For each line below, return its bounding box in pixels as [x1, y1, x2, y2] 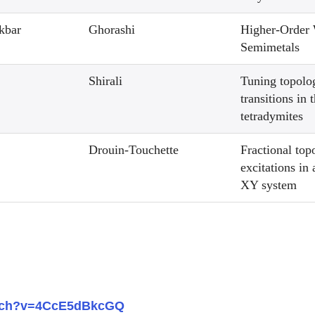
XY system [240, 178, 297, 192]
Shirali [89, 74, 123, 88]
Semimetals [240, 40, 304, 54]
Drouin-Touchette [89, 143, 179, 157]
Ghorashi [89, 22, 136, 37]
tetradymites [240, 109, 304, 123]
